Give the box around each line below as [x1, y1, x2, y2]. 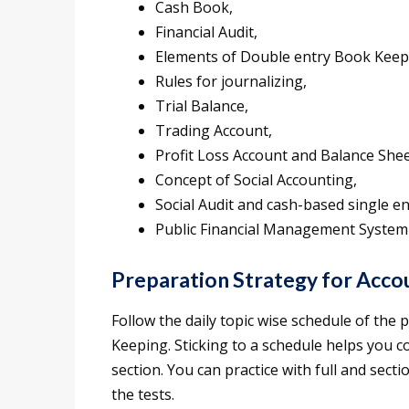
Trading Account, [155, 121, 272, 142]
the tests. [111, 384, 174, 405]
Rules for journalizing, [155, 71, 307, 92]
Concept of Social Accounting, [155, 170, 357, 191]
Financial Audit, [155, 22, 257, 43]
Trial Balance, [155, 96, 248, 117]
